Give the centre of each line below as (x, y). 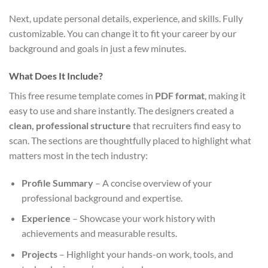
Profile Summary (57, 182)
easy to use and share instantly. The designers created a (121, 110)
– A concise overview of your (152, 182)
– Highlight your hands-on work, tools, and (145, 254)
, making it (225, 95)
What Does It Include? (56, 75)
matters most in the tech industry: (78, 155)
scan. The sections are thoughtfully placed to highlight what (130, 140)
